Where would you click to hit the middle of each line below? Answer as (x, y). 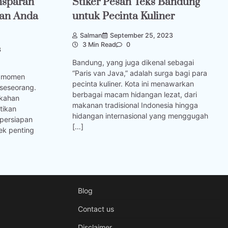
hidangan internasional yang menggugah (140, 116)
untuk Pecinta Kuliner (123, 16)
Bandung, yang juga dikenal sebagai (133, 62)
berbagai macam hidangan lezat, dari (135, 94)
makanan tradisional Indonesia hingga (135, 105)
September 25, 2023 (141, 36)
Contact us (96, 209)
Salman (91, 36)
